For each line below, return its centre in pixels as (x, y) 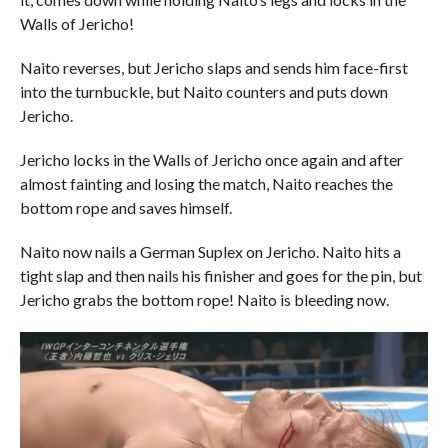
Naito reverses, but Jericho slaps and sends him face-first (213, 68)
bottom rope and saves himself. (125, 208)
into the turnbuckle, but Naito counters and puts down (203, 92)
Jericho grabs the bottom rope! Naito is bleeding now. (204, 300)
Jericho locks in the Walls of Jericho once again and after (211, 160)
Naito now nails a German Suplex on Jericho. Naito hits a (210, 252)
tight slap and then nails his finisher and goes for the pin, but (220, 276)
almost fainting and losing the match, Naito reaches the (206, 184)
